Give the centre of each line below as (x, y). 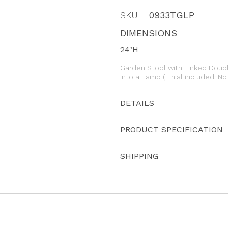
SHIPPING (139, 156)
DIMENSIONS (149, 33)
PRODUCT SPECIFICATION (172, 129)
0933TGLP (172, 15)
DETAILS (137, 103)
